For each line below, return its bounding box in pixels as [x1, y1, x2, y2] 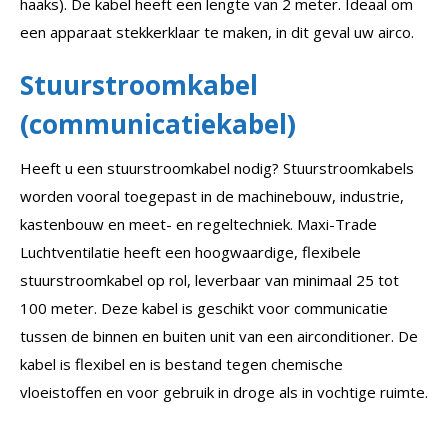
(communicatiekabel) [20, 105, 296, 142]
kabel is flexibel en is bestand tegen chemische [20, 353, 343, 374]
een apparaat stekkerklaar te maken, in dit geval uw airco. [20, 21, 414, 42]
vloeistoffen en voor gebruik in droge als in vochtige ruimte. [20, 381, 428, 402]
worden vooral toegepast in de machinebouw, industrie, [20, 185, 404, 206]
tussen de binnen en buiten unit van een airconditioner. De [20, 325, 418, 346]
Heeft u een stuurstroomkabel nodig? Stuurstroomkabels [20, 157, 414, 178]
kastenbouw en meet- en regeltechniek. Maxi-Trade [20, 213, 377, 234]
